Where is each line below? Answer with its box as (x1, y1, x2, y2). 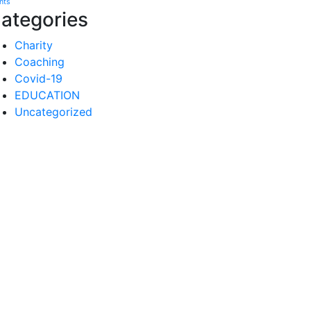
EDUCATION (15, 87, 80, 102)
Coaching (15, 54, 65, 69)
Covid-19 (15, 71, 62, 85)
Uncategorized (15, 104, 92, 119)
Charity (15, 37, 53, 52)
